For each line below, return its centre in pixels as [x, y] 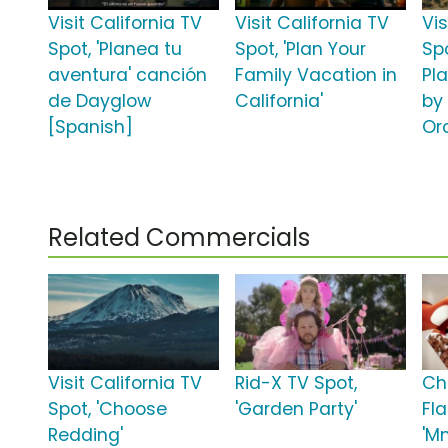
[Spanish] [90, 127]
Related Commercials [179, 238]
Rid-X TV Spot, [296, 383]
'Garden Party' [296, 409]
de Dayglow [99, 101]
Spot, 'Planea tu [115, 49]
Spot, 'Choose [107, 409]
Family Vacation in [316, 75]
